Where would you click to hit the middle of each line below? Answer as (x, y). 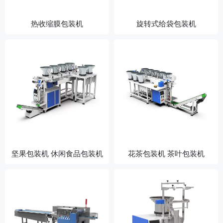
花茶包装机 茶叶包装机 (166, 153)
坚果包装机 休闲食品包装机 (57, 153)
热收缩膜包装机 (57, 23)
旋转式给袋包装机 (166, 23)
